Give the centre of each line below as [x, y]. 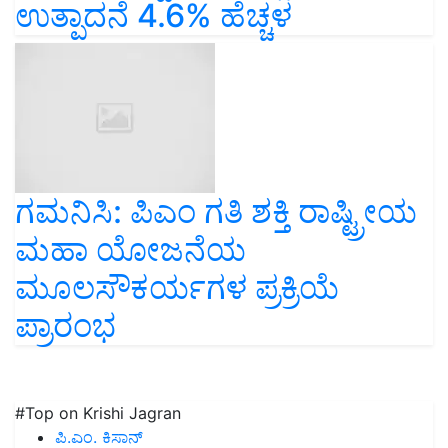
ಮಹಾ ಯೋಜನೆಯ [130, 250]
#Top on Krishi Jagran [98, 413]
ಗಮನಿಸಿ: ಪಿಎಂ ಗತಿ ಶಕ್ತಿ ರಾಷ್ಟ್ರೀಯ [216, 212]
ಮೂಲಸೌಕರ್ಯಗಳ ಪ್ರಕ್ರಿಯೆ [177, 288]
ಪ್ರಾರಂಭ [65, 326]
